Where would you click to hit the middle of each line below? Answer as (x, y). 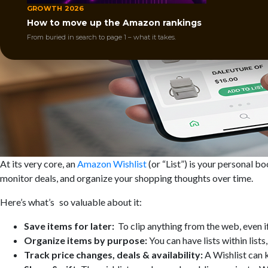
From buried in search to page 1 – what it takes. (101, 37)
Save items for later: (69, 226)
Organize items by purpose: (86, 240)
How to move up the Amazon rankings (114, 23)
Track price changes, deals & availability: (113, 255)
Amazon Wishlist (112, 164)
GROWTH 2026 (56, 9)
